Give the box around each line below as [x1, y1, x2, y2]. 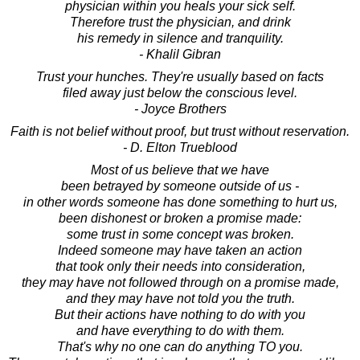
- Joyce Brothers [133, 101, 227, 116]
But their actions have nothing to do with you [55, 307, 305, 321]
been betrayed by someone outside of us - [61, 178, 299, 193]
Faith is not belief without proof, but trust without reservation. [10, 124, 350, 138]
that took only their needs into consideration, [55, 259, 305, 273]
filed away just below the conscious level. [63, 85, 297, 100]
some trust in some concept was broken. [66, 227, 294, 241]
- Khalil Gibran [139, 47, 221, 61]
